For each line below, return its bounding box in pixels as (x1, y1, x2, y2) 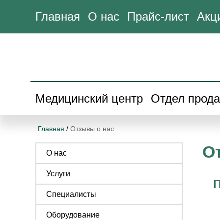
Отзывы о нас (70, 125, 114, 133)
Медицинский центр (35, 91, 143, 105)
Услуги (46, 169, 70, 178)
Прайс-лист (127, 10, 189, 23)
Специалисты (46, 190, 96, 198)
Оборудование (46, 211, 100, 219)
